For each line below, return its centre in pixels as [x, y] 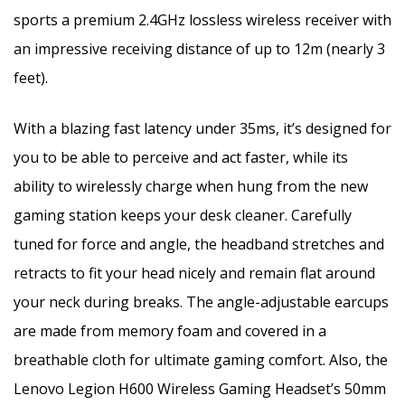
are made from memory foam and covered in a [170, 330]
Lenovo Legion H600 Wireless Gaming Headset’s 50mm [200, 388]
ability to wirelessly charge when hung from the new [191, 186]
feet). [31, 77]
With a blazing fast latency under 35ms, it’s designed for [202, 128]
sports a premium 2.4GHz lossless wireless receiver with [202, 19]
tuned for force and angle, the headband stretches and [199, 244]
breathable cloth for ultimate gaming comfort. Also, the [201, 359]
